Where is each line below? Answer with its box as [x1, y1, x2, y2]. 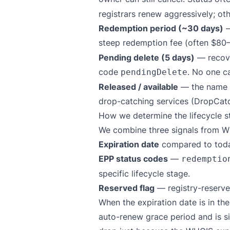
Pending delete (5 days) [99, 52, 195, 63]
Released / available [99, 82, 178, 92]
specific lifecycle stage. [99, 168, 190, 179]
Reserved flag [99, 183, 155, 193]
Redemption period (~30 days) [99, 23, 223, 33]
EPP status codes [99, 154, 168, 164]
